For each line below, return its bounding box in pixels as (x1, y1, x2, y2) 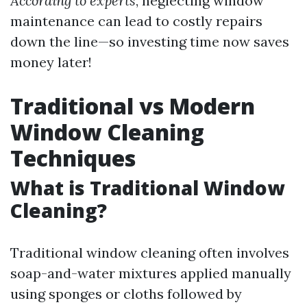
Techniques (10, 143, 136, 173)
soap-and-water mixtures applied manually (10, 264, 291, 282)
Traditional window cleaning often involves (10, 243, 289, 261)
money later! (10, 53, 92, 71)
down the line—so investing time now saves (10, 32, 289, 50)
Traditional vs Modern (10, 90, 255, 121)
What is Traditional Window (10, 174, 284, 201)
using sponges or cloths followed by (10, 284, 242, 302)
